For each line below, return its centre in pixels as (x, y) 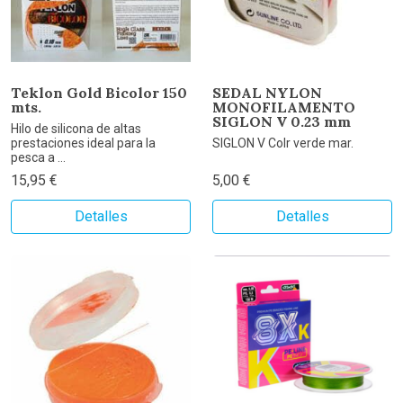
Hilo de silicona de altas (76, 129)
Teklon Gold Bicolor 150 (99, 93)
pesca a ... (38, 158)
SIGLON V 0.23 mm (282, 122)
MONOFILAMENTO (284, 107)
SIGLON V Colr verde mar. (283, 143)
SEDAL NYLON (267, 93)
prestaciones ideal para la (83, 143)
